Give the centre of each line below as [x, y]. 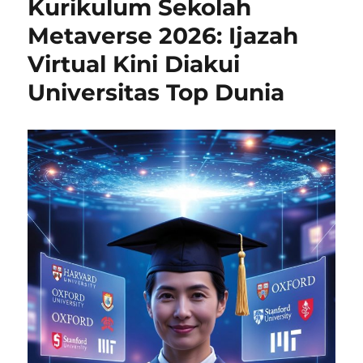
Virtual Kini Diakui [134, 64]
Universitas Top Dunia [156, 93]
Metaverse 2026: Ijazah [163, 36]
